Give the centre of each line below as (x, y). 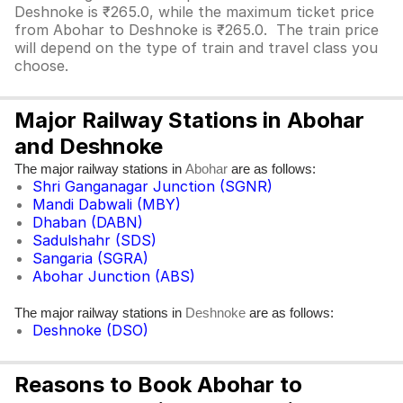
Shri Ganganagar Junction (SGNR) (152, 186)
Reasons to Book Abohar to (158, 385)
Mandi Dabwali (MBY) (107, 204)
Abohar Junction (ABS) (114, 276)
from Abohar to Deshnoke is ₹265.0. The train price (197, 30)
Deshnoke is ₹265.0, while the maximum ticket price (194, 12)
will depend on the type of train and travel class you (196, 48)
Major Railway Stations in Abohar (189, 120)
